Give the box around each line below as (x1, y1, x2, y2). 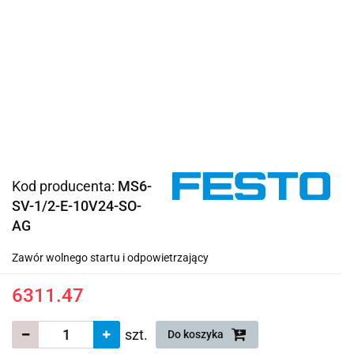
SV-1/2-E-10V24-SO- (12, 197, 141, 214)
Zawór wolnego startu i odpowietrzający (12, 250, 209, 264)
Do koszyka (168, 327, 226, 341)
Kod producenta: (12, 177, 118, 194)
